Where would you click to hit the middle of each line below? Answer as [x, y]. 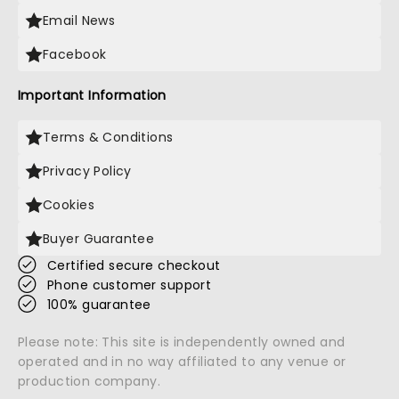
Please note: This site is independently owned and [182, 342]
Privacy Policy [87, 171]
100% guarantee [99, 305]
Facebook [75, 54]
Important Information [92, 95]
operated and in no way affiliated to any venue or [182, 362]
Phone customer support [130, 285]
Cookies [69, 205]
